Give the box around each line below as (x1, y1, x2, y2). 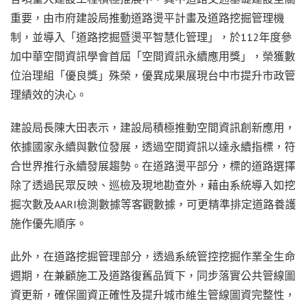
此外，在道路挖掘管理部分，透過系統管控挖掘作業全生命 (10, 249, 295, 263)
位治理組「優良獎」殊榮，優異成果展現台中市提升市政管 (10, 68, 295, 82)
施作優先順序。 (10, 216, 87, 230)
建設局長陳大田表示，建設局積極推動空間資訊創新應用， (10, 120, 295, 134)
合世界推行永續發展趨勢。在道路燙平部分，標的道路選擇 (10, 158, 295, 173)
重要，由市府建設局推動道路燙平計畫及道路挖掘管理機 (10, 10, 284, 25)
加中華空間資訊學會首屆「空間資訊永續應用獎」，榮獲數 (10, 49, 295, 63)
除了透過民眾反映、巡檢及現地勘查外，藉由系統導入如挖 (10, 177, 295, 192)
